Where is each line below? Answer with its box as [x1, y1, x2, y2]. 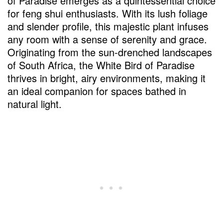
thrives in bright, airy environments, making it [7, 70, 206, 85]
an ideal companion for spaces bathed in [7, 83, 186, 98]
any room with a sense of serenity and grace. [7, 31, 207, 46]
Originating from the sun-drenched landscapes [7, 44, 212, 59]
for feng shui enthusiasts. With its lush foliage [7, 5, 208, 20]
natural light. [7, 96, 62, 111]
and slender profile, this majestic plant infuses [7, 18, 209, 33]
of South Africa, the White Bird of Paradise [7, 57, 195, 72]
